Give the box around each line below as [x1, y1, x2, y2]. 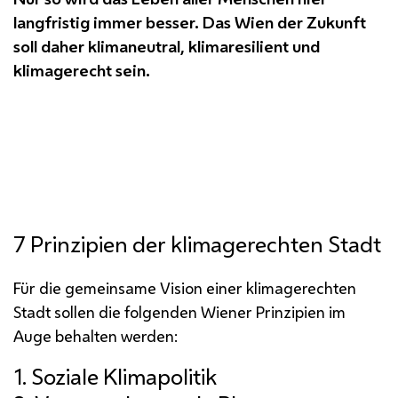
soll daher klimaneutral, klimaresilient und [13, 35, 320, 59]
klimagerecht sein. [13, 59, 150, 83]
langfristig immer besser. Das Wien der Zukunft [13, 11, 366, 35]
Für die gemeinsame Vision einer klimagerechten [13, 277, 356, 299]
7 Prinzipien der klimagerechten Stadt [13, 229, 381, 260]
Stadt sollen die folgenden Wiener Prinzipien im [13, 301, 346, 323]
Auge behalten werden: [13, 325, 178, 347]
